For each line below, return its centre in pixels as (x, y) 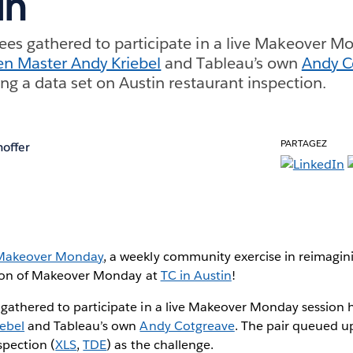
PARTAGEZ (303, 143)
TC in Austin (196, 275)
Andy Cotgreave (187, 325)
